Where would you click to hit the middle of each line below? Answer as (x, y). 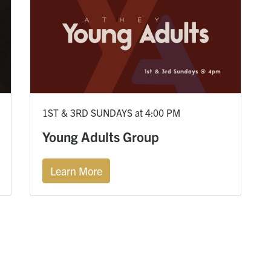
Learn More (76, 171)
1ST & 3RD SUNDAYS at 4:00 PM (111, 112)
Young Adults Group (101, 136)
